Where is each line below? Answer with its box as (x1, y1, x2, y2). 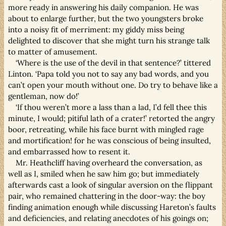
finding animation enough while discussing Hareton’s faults (8, 202, 216, 212)
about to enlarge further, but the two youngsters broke (8, 13, 203, 23)
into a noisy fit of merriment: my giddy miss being (8, 24, 184, 34)
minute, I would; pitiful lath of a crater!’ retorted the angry (8, 113, 215, 123)
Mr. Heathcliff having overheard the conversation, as (16, 157, 203, 167)
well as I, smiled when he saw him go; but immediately (8, 168, 199, 179)
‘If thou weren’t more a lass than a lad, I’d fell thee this (16, 102, 207, 112)
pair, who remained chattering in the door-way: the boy (8, 191, 205, 201)
